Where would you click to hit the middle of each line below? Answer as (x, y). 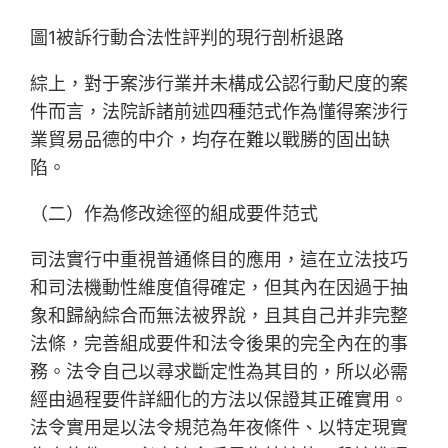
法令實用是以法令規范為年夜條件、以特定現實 (219, 428)
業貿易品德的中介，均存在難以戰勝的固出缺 (210, 140)
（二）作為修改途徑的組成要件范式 (174, 214)
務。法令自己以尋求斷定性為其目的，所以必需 (219, 372)
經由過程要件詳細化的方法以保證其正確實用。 (219, 400)
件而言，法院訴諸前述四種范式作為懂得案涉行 (219, 112)
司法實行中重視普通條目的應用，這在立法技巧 (219, 260)
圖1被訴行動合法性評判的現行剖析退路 (187, 38)
